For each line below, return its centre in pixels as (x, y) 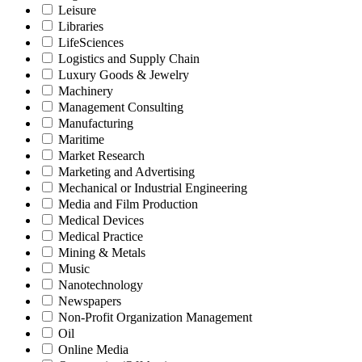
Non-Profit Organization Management (155, 318)
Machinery (86, 91)
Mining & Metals (102, 253)
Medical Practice (101, 237)
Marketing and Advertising (126, 172)
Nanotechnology (101, 285)
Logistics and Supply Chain (129, 59)
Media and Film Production (128, 204)
